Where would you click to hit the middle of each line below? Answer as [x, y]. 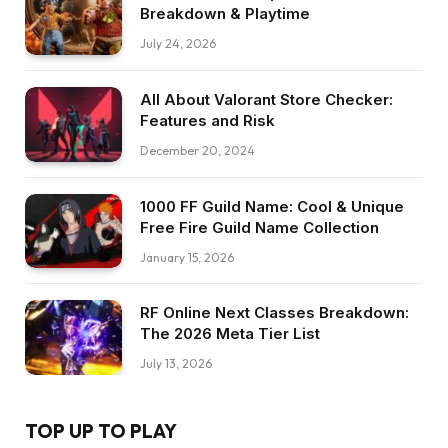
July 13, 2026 [176, 364]
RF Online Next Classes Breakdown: [274, 313]
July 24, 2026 [178, 44]
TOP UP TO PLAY [101, 430]
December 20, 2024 [197, 151]
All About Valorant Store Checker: [266, 100]
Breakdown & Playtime [225, 14]
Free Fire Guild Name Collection [259, 227]
